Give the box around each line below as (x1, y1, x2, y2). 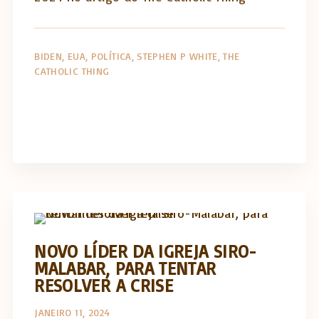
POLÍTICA (90, 50, 132, 62)
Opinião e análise (165, 190, 265, 206)
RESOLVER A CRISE (34, 273, 174, 296)
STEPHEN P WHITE (137, 50, 218, 62)
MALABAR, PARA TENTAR (34, 256, 216, 279)
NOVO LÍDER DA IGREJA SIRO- (34, 239, 257, 262)
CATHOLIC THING (34, 65, 110, 77)
